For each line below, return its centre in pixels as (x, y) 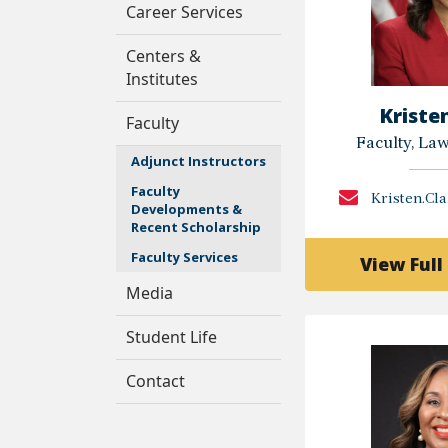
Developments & (186, 209)
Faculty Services (184, 257)
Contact (155, 381)
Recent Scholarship (196, 227)
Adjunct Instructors (198, 161)
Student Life (171, 337)
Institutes (162, 79)
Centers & (163, 56)
